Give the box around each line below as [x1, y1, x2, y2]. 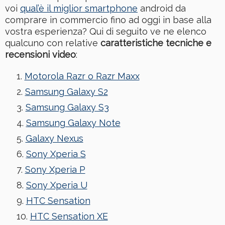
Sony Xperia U [26, 180, 87, 191]
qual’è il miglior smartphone [20, 3, 138, 14]
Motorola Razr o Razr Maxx [24, 71, 140, 82]
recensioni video [5, 49, 76, 60]
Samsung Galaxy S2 [25, 86, 108, 97]
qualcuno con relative [5, 38, 100, 49]
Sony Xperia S [26, 149, 86, 160]
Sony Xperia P [25, 164, 85, 175]
